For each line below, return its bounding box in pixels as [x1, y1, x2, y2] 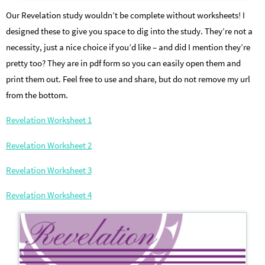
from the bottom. [6, 89, 68, 101]
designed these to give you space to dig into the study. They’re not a [6, 25, 253, 37]
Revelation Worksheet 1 [6, 114, 92, 126]
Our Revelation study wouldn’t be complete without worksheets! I [6, 9, 245, 21]
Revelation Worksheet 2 [6, 139, 92, 151]
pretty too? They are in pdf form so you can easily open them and [6, 57, 241, 69]
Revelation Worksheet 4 [6, 189, 92, 201]
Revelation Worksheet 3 [6, 164, 92, 176]
